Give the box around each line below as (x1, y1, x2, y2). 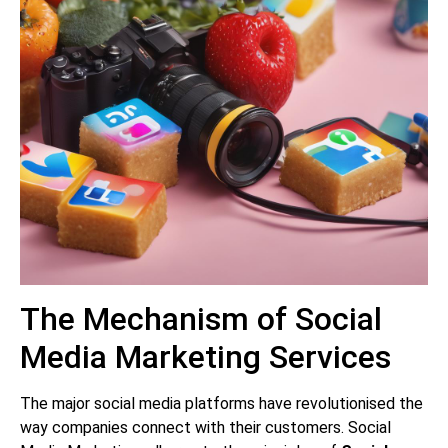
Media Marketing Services (20, 337, 391, 376)
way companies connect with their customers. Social (20, 417, 391, 437)
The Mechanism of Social (20, 299, 382, 338)
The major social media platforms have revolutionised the (20, 393, 423, 413)
